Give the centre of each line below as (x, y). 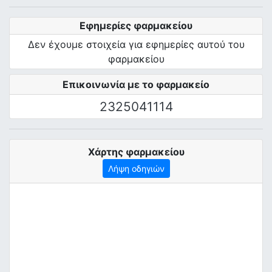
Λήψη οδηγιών (136, 168)
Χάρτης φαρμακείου (136, 152)
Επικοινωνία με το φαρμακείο (136, 84)
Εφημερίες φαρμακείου (136, 25)
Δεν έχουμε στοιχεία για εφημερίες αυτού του (136, 44)
